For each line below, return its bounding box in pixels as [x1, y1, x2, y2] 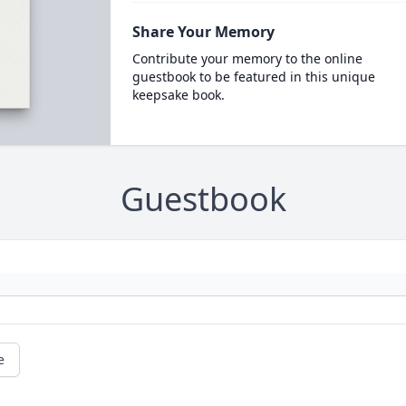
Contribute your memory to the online [131, 50, 362, 67]
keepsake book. [131, 86, 225, 103]
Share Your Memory [131, 22, 275, 42]
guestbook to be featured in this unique [131, 68, 375, 85]
